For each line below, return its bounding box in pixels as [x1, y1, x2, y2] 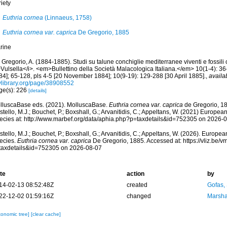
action [126, 170, 144, 177]
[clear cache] [30, 211, 61, 217]
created [126, 181, 147, 188]
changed [126, 193, 151, 200]
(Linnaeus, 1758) [43, 14, 92, 21]
